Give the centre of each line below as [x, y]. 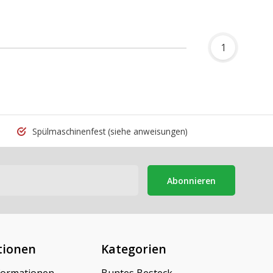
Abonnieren [191, 180]
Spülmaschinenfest [69, 131]
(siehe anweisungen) [147, 131]
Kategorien [134, 249]
